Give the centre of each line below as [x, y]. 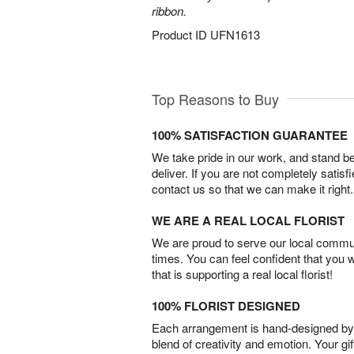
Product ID [181, 34]
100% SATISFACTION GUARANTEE [250, 136]
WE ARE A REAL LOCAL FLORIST [248, 221]
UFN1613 [235, 34]
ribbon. [169, 11]
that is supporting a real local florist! [242, 274]
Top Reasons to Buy [215, 99]
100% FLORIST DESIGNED [226, 306]
